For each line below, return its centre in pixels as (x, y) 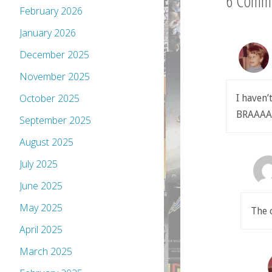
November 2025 (55, 77)
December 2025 (54, 55)
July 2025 (39, 164)
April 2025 (41, 230)
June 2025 (41, 186)
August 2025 (46, 142)
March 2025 (46, 252)
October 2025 (49, 99)
